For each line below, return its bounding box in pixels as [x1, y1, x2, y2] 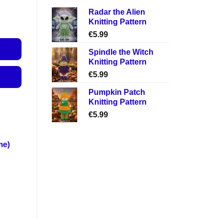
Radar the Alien [88, 7, 145, 16]
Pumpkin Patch [88, 88, 145, 96]
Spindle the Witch [88, 47, 153, 56]
